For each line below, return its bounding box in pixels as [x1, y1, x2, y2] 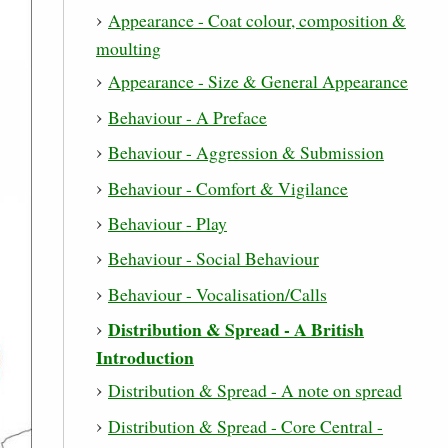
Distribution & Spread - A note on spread [108, 378, 402, 403]
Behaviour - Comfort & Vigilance [108, 175, 348, 200]
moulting [96, 35, 161, 60]
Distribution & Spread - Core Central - [108, 413, 383, 438]
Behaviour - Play [108, 210, 227, 235]
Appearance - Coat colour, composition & [108, 7, 406, 32]
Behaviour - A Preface [108, 104, 267, 129]
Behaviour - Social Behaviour [108, 246, 319, 271]
